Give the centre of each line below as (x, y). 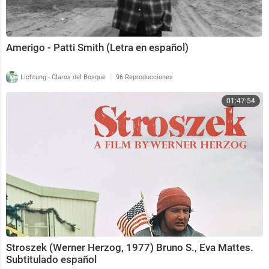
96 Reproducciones (144, 77)
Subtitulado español (51, 259)
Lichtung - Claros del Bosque (62, 77)
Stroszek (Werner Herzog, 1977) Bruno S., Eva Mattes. (130, 247)
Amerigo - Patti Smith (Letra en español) (97, 47)
